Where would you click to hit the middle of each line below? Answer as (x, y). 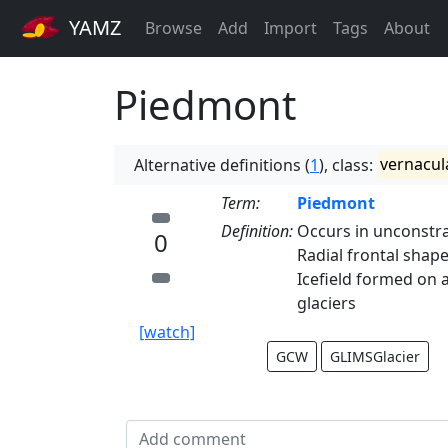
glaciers (326, 302)
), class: (348, 164)
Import (290, 28)
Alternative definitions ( (222, 164)
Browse (173, 28)
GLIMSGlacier (375, 356)
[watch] (167, 331)
